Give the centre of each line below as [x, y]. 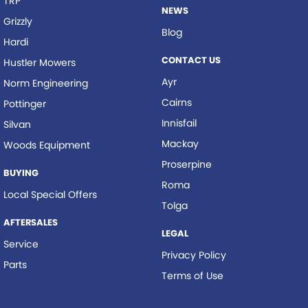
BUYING [21, 173]
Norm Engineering [46, 83]
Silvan [17, 124]
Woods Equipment [47, 145]
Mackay [180, 144]
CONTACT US [191, 60]
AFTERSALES [31, 222]
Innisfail [179, 123]
